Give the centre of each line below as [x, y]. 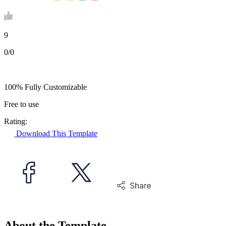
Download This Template [56, 134]
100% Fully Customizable [45, 87]
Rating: [16, 122]
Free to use [21, 104]
